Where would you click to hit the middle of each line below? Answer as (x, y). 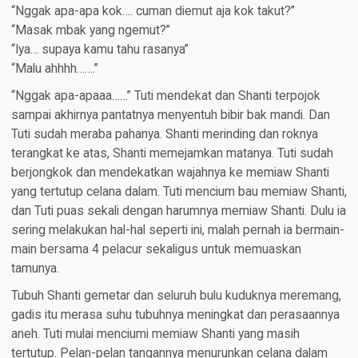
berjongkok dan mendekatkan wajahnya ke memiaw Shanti (170, 173)
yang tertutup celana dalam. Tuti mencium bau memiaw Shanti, (179, 192)
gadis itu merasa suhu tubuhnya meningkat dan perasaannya (175, 315)
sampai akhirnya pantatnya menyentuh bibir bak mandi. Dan (170, 115)
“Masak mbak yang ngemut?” (90, 31)
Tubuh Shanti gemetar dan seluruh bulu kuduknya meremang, (176, 296)
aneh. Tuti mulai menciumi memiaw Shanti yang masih (155, 334)
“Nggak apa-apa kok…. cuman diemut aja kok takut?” (153, 12)
